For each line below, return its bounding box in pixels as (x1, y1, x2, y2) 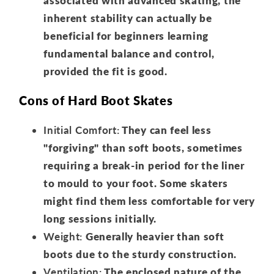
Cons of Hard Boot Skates (19, 93, 173, 108)
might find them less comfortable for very (43, 194, 255, 207)
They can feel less (119, 123, 212, 136)
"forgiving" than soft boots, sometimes (43, 141, 243, 154)
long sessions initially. (43, 212, 157, 225)
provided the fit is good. (43, 64, 168, 78)
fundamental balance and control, (43, 46, 215, 60)
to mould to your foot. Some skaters (43, 176, 228, 190)
